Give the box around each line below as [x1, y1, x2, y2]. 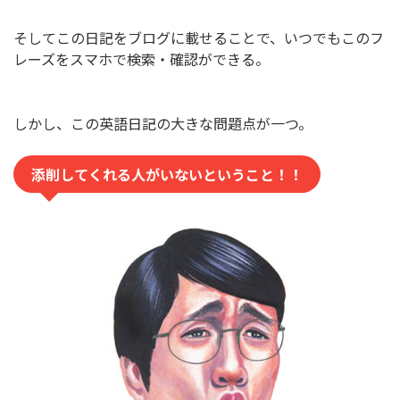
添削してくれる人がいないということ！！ [31, 162, 303, 185]
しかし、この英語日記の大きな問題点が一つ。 [13, 112, 312, 134]
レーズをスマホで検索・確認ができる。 [13, 47, 270, 70]
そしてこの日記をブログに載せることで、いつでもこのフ [13, 26, 384, 48]
